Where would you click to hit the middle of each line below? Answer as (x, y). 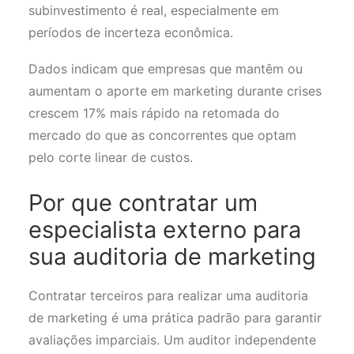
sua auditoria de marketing (172, 256)
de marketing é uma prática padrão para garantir (175, 318)
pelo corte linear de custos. (111, 157)
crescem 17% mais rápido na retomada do (154, 113)
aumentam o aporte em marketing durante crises (175, 91)
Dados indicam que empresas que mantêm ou (166, 69)
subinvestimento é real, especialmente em (154, 10)
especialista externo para (165, 230)
